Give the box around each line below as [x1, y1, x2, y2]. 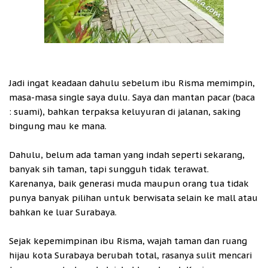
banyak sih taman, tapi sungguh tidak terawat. [9, 163, 209, 175]
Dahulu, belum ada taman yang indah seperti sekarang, [9, 149, 245, 161]
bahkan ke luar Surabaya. [9, 206, 117, 218]
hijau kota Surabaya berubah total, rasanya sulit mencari [9, 249, 252, 261]
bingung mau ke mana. [9, 120, 106, 132]
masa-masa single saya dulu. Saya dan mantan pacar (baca [9, 92, 255, 103]
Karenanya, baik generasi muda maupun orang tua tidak [9, 178, 249, 190]
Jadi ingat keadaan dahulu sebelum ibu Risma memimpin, [9, 77, 255, 89]
